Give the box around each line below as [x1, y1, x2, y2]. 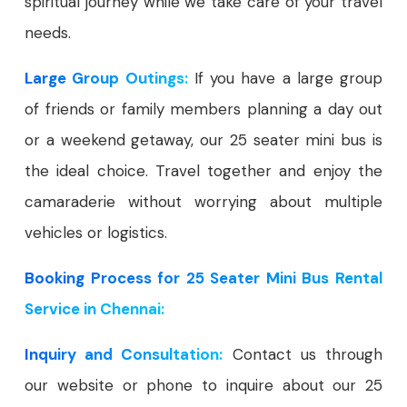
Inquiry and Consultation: [25, 344, 223, 365]
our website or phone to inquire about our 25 [25, 375, 382, 396]
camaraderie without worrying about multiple [25, 192, 382, 213]
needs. [25, 23, 71, 44]
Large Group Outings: [25, 68, 188, 89]
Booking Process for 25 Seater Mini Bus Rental [25, 268, 382, 289]
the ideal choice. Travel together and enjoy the [25, 161, 382, 182]
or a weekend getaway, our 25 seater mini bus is [25, 130, 382, 151]
